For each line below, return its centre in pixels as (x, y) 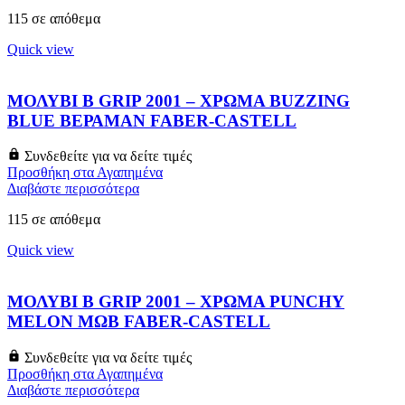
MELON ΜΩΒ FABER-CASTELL (139, 322)
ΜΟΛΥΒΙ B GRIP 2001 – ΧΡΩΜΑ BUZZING (179, 100)
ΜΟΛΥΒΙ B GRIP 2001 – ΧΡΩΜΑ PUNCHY (176, 302)
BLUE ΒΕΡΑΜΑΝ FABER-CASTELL (152, 120)
